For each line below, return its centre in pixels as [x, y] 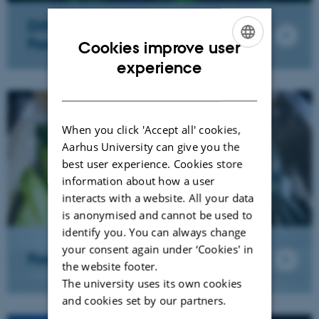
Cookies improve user [159, 48]
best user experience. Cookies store [152, 163]
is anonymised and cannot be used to [157, 215]
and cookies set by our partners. [144, 300]
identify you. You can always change [154, 232]
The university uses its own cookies [152, 283]
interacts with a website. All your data [158, 198]
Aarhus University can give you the [151, 146]
